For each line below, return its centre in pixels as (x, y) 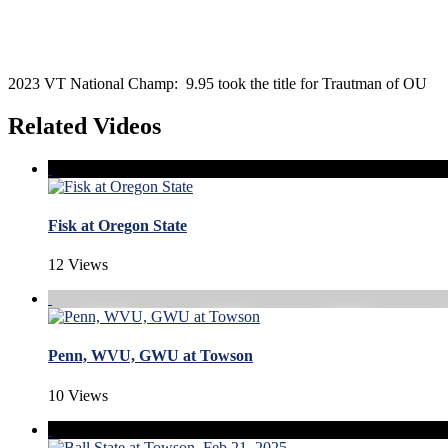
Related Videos (84, 125)
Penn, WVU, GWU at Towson (150, 356)
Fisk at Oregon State (117, 225)
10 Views (78, 395)
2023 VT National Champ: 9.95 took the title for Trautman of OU (217, 83)
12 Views (78, 265)
